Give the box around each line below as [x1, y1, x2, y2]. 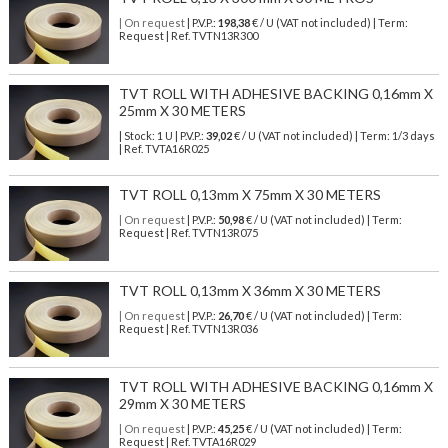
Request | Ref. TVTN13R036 [118, 322, 258, 336]
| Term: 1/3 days [354, 129, 435, 143]
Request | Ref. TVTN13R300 [118, 29, 258, 43]
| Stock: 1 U [118, 129, 173, 143]
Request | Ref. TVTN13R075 [118, 226, 258, 240]
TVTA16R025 [144, 142, 209, 156]
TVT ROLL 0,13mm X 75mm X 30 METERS [118, 186, 381, 204]
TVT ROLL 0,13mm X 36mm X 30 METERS [118, 282, 381, 300]
